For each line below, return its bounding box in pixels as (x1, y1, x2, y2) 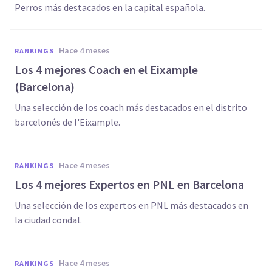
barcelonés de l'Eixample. (15, 116, 120, 128)
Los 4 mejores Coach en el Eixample (15, 62, 198, 77)
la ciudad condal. (15, 214, 82, 226)
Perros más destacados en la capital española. (15, 1, 205, 13)
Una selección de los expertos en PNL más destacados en (15, 199, 248, 211)
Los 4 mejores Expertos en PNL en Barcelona (15, 177, 244, 192)
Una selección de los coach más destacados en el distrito (15, 101, 247, 114)
